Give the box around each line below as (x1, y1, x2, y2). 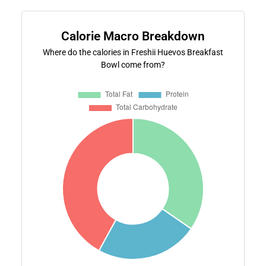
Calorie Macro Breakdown (61, 28, 205, 43)
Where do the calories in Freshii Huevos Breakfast (43, 47, 223, 57)
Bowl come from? (101, 59, 165, 69)
